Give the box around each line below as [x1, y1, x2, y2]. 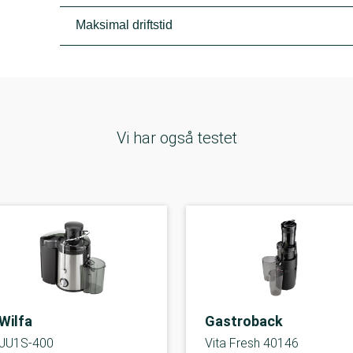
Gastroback [205, 313, 283, 329]
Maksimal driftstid [76, 18, 173, 32]
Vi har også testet [116, 128, 237, 147]
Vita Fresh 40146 [205, 336, 299, 351]
